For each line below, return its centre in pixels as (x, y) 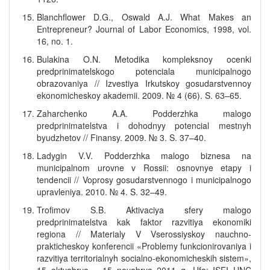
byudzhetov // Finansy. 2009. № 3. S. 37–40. (121, 137)
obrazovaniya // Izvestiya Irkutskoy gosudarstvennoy (144, 83)
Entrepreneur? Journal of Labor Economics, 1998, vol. (144, 29)
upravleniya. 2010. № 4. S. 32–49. (102, 192)
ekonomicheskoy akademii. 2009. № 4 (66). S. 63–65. (139, 95)
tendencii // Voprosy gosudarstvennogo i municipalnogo (144, 180)
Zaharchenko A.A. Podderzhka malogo (144, 113)
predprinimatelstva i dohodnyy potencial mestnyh (144, 125)
